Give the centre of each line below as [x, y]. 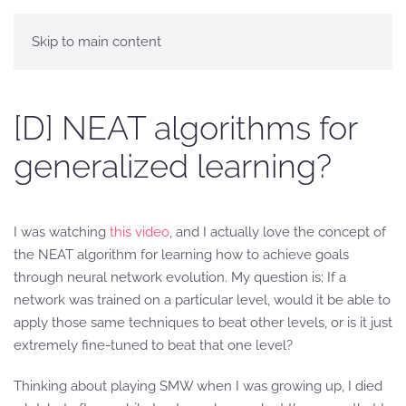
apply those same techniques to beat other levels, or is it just [203, 323]
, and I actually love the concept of [278, 232]
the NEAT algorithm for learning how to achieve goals [181, 255]
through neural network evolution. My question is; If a [180, 277]
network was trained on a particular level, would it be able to [202, 300]
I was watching [62, 232]
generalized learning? [173, 166]
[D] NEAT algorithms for [185, 128]
